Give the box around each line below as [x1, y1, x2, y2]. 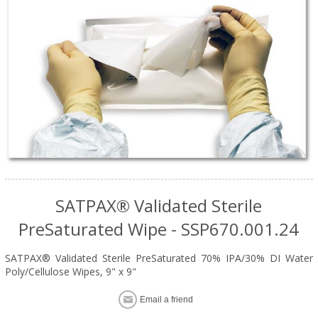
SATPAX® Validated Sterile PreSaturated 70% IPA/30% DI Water [4, 251, 314, 265]
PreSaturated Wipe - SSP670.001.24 [18, 217, 300, 241]
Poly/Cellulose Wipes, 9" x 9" [4, 265, 136, 279]
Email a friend [140, 295, 194, 305]
